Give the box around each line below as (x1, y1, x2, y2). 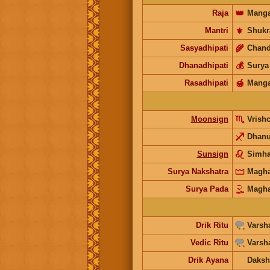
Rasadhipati (184, 78, 228, 87)
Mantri (204, 25, 228, 35)
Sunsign (196, 149, 228, 159)
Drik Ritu (195, 220, 228, 230)
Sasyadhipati (180, 43, 228, 52)
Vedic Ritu (190, 237, 228, 247)
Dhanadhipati (178, 60, 228, 70)
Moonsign (190, 114, 228, 124)
